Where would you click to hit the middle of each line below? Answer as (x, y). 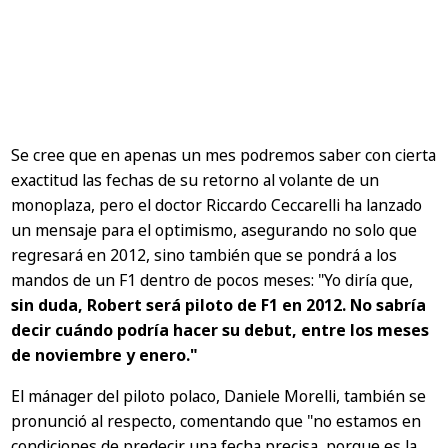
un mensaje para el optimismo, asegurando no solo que (214, 230)
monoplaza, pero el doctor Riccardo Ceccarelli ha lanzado (217, 205)
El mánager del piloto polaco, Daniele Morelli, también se (219, 395)
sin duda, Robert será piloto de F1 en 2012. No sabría (219, 305)
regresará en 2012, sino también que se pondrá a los (204, 255)
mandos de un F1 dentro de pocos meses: (165, 280)
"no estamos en (364, 420)
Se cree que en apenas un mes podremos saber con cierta (224, 155)
